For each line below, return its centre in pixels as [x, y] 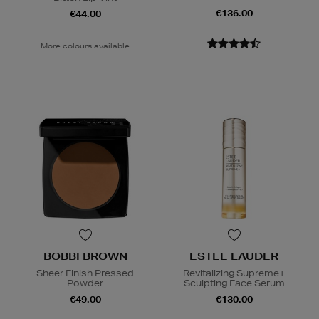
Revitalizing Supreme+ [234, 273]
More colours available [85, 46]
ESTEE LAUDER [234, 257]
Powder [85, 283]
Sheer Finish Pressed [85, 273]
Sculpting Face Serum [234, 283]
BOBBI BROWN [85, 257]
